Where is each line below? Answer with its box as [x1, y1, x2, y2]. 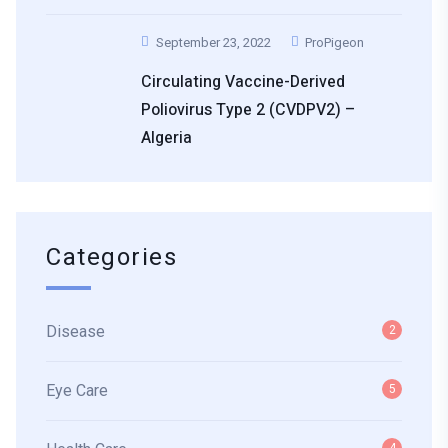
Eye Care [46, 381, 108, 401]
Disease [46, 322, 105, 342]
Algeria [141, 126, 192, 151]
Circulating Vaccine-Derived [141, 70, 345, 95]
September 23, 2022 [155, 35, 271, 51]
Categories [46, 240, 178, 276]
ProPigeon [305, 35, 364, 51]
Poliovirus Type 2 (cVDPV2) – [141, 98, 355, 123]
